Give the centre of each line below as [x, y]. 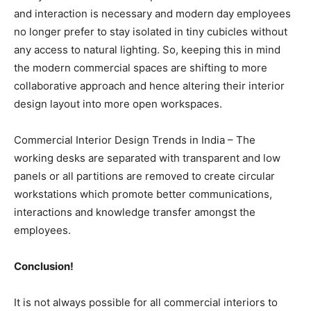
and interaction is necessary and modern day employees [152, 14]
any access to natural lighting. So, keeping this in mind [147, 50]
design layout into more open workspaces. [118, 104]
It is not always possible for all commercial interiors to [146, 303]
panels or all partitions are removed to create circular [144, 176]
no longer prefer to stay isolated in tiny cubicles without [151, 32]
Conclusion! [44, 267]
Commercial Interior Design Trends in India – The [135, 140]
